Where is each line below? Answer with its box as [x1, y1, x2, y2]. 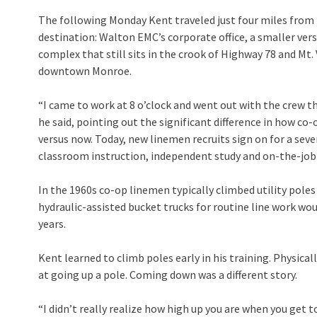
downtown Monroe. [38, 64, 132, 78]
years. [38, 217, 66, 231]
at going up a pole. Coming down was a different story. [38, 267, 297, 282]
